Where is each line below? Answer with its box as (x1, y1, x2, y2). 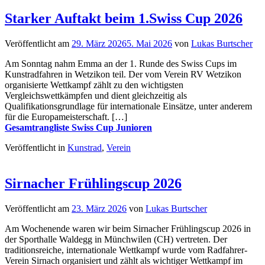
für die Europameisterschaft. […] (5, 112, 127, 122)
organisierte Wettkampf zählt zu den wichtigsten (5, 80, 183, 91)
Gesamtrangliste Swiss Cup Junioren (5, 122, 152, 133)
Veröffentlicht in (5, 143, 67, 153)
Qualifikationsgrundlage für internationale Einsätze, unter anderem (5, 101, 252, 112)
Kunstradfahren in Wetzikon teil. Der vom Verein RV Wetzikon (5, 69, 241, 80)
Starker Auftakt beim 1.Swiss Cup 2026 (5, 11, 243, 27)
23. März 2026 (72, 203, 127, 214)
